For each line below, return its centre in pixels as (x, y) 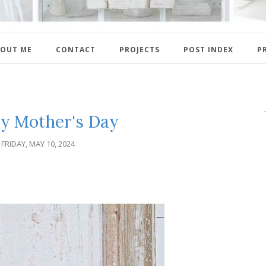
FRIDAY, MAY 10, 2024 (38, 143)
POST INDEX (208, 49)
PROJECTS (140, 49)
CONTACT (76, 49)
